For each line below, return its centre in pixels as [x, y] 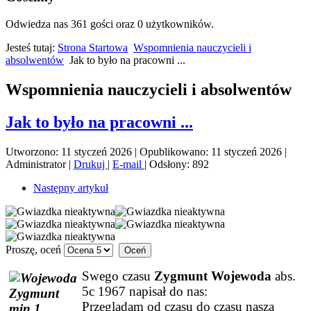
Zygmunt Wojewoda [213, 276]
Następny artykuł [71, 187]
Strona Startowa [93, 47]
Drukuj [91, 164]
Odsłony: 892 [179, 164]
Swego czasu [118, 276]
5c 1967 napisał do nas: [145, 291]
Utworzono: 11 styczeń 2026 [69, 151]
